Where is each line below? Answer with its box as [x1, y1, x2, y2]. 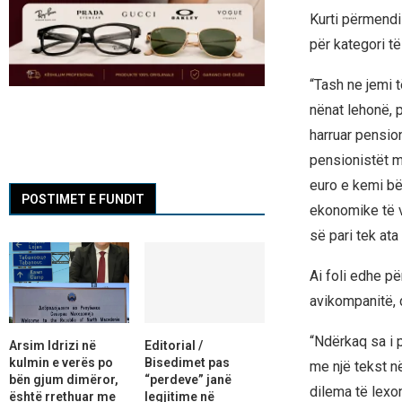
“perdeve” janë [144, 371, 232, 387]
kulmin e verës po [9, 354, 113, 370]
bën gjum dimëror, [9, 371, 118, 387]
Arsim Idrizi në [9, 337, 96, 353]
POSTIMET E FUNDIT [22, 192, 144, 207]
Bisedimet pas [144, 354, 230, 370]
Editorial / [144, 337, 203, 353]
